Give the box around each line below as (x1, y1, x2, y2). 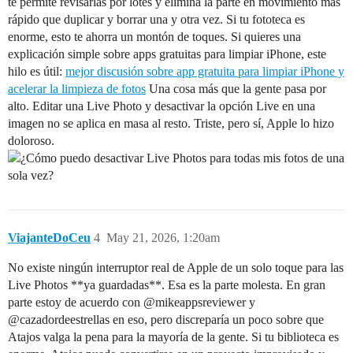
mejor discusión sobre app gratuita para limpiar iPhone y (65, 65, 344, 78)
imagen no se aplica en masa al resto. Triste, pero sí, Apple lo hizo (8, 117, 334, 130)
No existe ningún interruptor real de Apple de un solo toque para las (8, 261, 344, 274)
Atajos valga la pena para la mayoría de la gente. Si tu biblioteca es (8, 330, 339, 344)
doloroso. (8, 134, 54, 147)
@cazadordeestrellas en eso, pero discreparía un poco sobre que (8, 313, 324, 326)
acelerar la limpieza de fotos (8, 82, 146, 95)
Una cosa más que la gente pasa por (146, 82, 326, 95)
